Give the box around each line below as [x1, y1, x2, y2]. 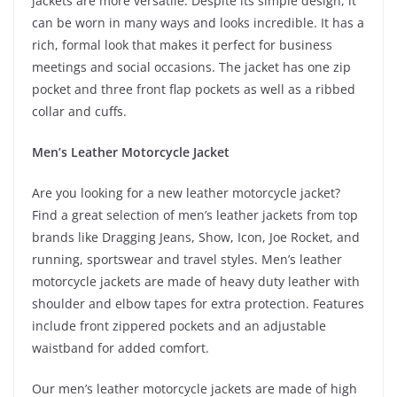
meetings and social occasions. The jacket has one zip [32, 58, 351, 75]
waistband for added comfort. [32, 339, 209, 356]
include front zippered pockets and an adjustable [32, 316, 326, 334]
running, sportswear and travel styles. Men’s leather [32, 250, 342, 268]
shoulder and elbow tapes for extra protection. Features [32, 294, 364, 312]
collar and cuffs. [32, 102, 127, 120]
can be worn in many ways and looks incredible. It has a [32, 13, 364, 31]
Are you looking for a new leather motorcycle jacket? [32, 183, 340, 201]
